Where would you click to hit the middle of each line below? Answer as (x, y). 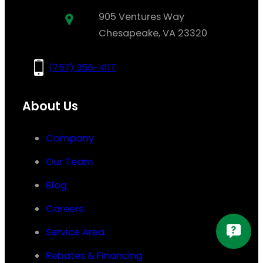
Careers (65, 209)
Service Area (75, 232)
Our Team (70, 162)
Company (70, 139)
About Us (50, 107)
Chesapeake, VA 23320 (153, 33)
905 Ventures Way (141, 16)
